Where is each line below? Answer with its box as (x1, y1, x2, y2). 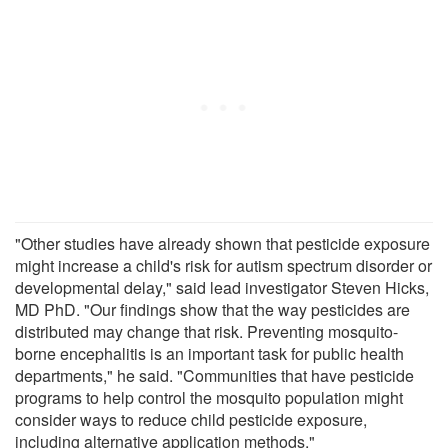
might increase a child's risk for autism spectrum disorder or (15, 253, 432, 277)
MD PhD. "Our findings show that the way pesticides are (15, 297, 410, 321)
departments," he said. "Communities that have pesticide (15, 363, 414, 387)
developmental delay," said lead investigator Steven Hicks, (15, 275, 429, 299)
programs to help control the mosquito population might (15, 385, 403, 409)
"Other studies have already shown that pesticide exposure (15, 231, 430, 255)
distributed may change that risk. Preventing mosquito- (15, 319, 398, 343)
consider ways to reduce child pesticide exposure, (15, 407, 367, 431)
